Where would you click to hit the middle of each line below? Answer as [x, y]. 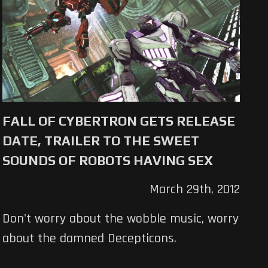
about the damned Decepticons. [90, 238]
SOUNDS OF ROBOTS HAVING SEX [108, 160]
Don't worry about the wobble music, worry [121, 219]
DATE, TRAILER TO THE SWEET [101, 140]
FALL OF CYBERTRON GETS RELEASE [119, 121]
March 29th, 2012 [194, 189]
